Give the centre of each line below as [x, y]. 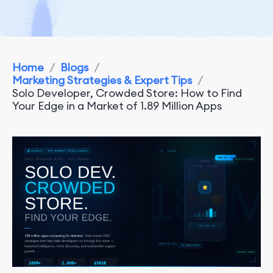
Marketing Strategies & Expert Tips [102, 80]
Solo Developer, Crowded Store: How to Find [127, 93]
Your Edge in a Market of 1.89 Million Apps [117, 106]
